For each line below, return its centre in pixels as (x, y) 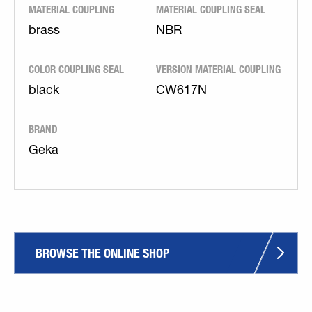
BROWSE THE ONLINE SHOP (102, 253)
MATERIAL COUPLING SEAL (211, 9)
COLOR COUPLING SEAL (76, 69)
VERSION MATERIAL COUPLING (218, 69)
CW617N (181, 91)
